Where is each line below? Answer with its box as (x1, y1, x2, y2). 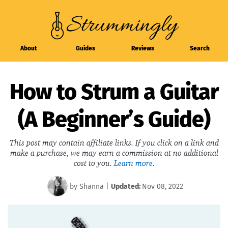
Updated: (110, 182, 142, 191)
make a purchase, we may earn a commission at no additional (10, 148, 218, 158)
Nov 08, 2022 (141, 182, 183, 191)
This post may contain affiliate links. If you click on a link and (9, 137, 219, 148)
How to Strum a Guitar (10, 79, 218, 105)
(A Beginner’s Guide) (18, 106, 210, 133)
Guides (76, 45, 95, 52)
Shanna (79, 182, 104, 191)
